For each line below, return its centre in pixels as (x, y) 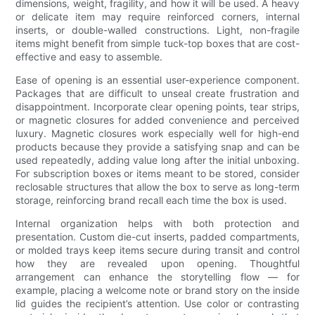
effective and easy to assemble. (89, 57)
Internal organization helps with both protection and (157, 224)
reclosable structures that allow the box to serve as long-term (157, 187)
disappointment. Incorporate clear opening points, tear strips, (157, 107)
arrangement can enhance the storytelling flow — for (157, 277)
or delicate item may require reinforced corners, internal (157, 17)
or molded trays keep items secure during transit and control (157, 250)
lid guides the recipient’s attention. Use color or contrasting (157, 304)
